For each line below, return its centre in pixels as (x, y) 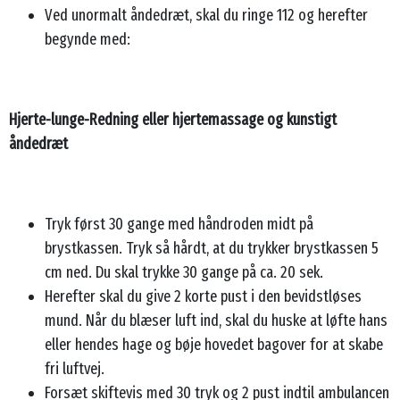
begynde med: (87, 39)
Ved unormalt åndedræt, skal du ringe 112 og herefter (206, 15)
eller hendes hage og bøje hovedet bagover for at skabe (214, 344)
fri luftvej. (75, 368)
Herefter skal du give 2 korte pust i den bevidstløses (203, 296)
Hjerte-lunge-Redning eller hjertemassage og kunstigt (173, 119)
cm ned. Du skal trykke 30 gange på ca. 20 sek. (184, 272)
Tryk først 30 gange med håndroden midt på (179, 224)
